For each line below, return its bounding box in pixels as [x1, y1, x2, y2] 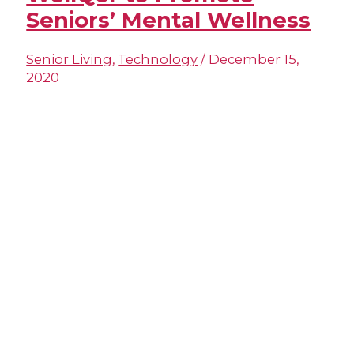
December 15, [209, 51, 299, 68]
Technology [118, 51, 198, 68]
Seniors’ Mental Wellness [26, 6, 311, 33]
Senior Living [26, 51, 113, 68]
